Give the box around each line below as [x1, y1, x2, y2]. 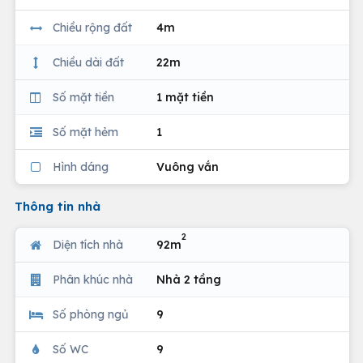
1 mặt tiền [156, 89, 214, 105]
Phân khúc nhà [53, 271, 133, 287]
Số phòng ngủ [53, 306, 128, 322]
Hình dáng [53, 159, 109, 174]
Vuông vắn [156, 159, 219, 174]
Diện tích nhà [53, 237, 123, 252]
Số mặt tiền [53, 89, 114, 105]
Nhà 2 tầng [156, 271, 221, 287]
